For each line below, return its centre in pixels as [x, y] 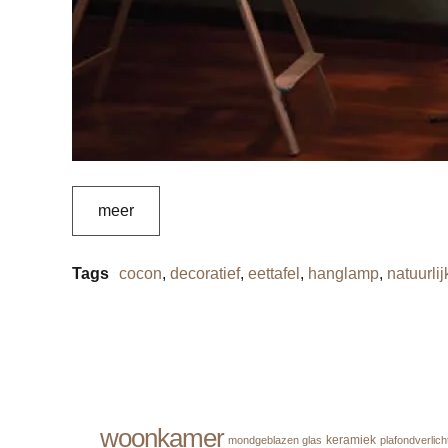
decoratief [205, 273]
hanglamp [343, 273]
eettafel [274, 273]
